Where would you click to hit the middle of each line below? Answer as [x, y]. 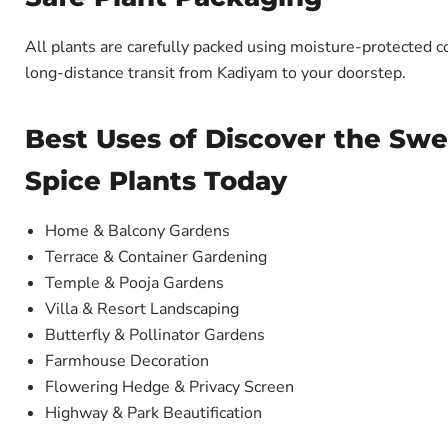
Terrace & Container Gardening [156, 257]
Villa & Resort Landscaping [142, 309]
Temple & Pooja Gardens [134, 283]
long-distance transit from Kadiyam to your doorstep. [215, 73]
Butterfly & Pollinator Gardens [155, 335]
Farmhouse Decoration [127, 361]
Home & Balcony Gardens [137, 231]
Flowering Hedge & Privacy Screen [169, 387]
